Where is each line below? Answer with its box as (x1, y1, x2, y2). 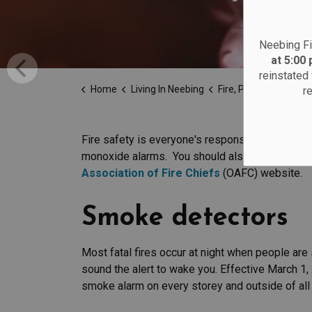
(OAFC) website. (220, 166, 302, 180)
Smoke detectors (81, 205, 288, 232)
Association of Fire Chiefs (81, 166, 220, 180)
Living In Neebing (130, 84, 204, 95)
